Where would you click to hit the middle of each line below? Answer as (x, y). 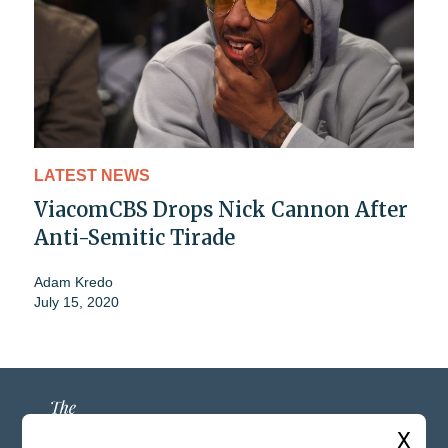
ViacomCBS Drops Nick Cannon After (221, 210)
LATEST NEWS (92, 176)
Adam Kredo (73, 282)
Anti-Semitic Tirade (134, 238)
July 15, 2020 (76, 302)
